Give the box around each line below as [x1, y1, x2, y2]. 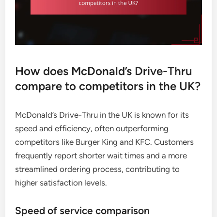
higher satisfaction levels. [15, 178, 108, 188]
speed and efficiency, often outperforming [15, 124, 169, 134]
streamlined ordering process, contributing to [15, 164, 180, 174]
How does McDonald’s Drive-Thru [15, 64, 193, 78]
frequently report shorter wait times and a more [15, 151, 187, 161]
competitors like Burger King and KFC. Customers [15, 137, 194, 147]
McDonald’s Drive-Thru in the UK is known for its [15, 110, 189, 120]
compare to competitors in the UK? [15, 79, 201, 93]
